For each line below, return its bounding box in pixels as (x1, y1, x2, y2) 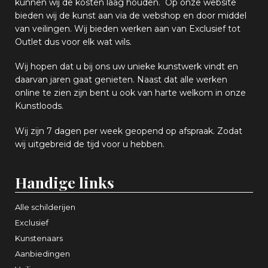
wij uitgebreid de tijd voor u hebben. (15, 139, 165, 150)
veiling (32, 23, 59, 34)
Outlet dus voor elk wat (15, 36, 115, 47)
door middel (196, 10, 246, 21)
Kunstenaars (15, 233, 63, 243)
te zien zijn (42, 87, 87, 99)
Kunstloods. (15, 100, 66, 112)
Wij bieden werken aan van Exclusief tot (74, 23, 240, 34)
